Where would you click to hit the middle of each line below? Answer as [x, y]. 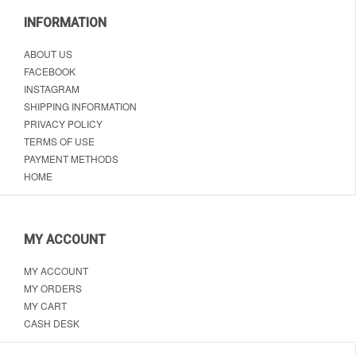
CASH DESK [52, 323]
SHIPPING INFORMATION [80, 106]
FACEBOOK [50, 72]
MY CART [45, 306]
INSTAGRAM [52, 89]
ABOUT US [48, 54]
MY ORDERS [53, 288]
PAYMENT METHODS [71, 159]
